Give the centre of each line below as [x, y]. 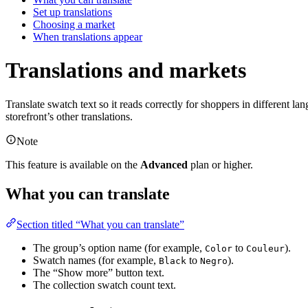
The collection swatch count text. [104, 285]
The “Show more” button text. [99, 272]
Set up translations [73, 12]
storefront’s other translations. [69, 116]
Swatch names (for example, [96, 260]
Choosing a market [74, 24]
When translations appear [88, 36]
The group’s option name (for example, [119, 247]
